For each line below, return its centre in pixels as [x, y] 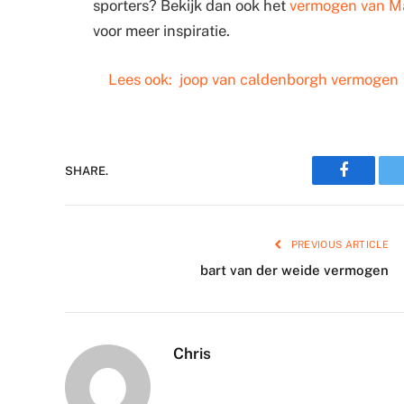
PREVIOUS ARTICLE [338, 245]
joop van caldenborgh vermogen [289, 79]
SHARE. [87, 170]
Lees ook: [140, 79]
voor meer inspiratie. [161, 31]
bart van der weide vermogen [294, 271]
